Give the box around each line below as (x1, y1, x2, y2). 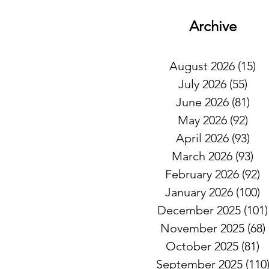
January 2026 (165, 185, 233, 199)
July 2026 (178, 77, 226, 91)
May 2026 (177, 113, 227, 127)
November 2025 (160, 221, 244, 235)
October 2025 (166, 239, 238, 253)
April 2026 (175, 131, 229, 145)
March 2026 (172, 149, 232, 163)
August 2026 (169, 59, 235, 73)
